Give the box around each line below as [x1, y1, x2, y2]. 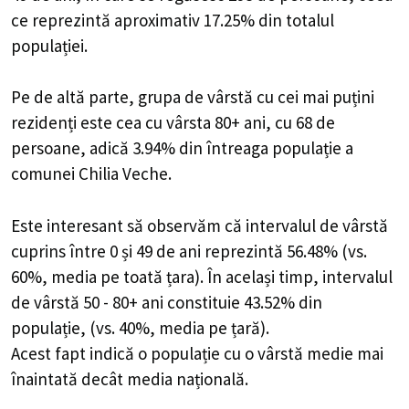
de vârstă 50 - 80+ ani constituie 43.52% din [11, 290, 322, 313]
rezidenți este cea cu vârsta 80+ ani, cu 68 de [11, 111, 335, 134]
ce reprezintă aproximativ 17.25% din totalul [11, 8, 334, 31]
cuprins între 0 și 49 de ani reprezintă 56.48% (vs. [11, 239, 367, 262]
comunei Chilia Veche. [11, 163, 172, 185]
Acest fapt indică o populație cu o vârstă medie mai [11, 341, 383, 364]
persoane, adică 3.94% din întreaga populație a [11, 137, 353, 160]
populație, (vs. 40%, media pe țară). [11, 316, 269, 339]
